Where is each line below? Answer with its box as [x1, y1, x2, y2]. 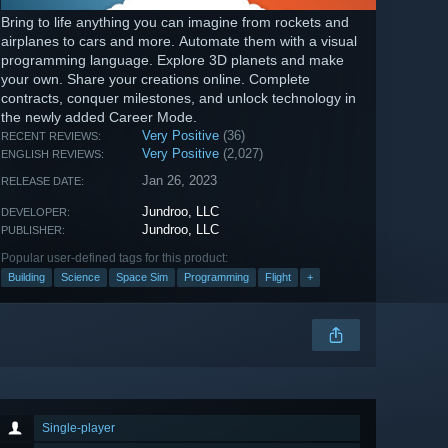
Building [8, 271, 45, 284]
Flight [265, 271, 291, 284]
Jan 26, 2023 [142, 173, 218, 189]
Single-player [42, 421, 115, 436]
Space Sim [116, 271, 168, 284]
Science [61, 271, 100, 284]
